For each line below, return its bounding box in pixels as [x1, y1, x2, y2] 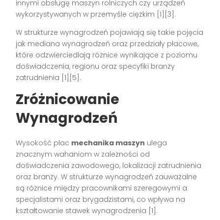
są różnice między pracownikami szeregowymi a [16, 183, 188, 193]
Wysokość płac [16, 138, 72, 148]
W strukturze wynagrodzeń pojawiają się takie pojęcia [16, 27, 204, 38]
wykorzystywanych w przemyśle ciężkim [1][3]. [16, 9, 176, 20]
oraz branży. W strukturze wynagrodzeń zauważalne [16, 172, 197, 182]
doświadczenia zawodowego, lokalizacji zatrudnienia [16, 161, 202, 171]
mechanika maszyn [71, 138, 145, 148]
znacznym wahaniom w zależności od [16, 149, 150, 160]
